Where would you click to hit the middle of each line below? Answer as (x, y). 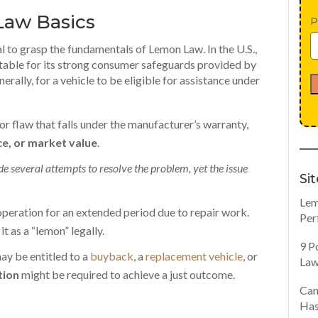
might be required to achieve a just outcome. (127, 274)
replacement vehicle (194, 256)
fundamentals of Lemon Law (136, 49)
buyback (112, 256)
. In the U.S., (230, 49)
